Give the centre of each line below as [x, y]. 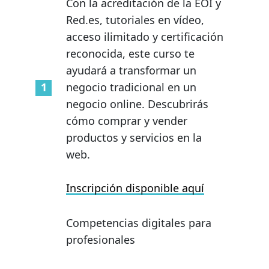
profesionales [101, 239]
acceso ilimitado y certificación [145, 36]
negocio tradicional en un [131, 87]
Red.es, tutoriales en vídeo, [135, 20]
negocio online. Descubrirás [137, 104]
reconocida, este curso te [130, 53]
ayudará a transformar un [131, 70]
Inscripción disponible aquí [135, 188]
